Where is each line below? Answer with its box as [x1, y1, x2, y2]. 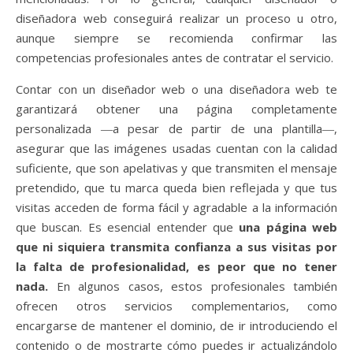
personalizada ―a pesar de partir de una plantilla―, [16, 120, 337, 136]
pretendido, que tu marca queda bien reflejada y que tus [16, 179, 337, 195]
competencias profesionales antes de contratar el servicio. [16, 49, 333, 65]
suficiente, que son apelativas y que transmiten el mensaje [16, 159, 337, 176]
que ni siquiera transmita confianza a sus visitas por [16, 238, 337, 255]
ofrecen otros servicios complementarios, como [16, 297, 337, 314]
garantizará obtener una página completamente [16, 100, 337, 117]
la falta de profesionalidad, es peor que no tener [16, 258, 337, 274]
